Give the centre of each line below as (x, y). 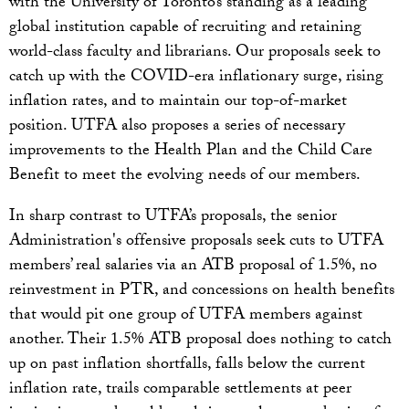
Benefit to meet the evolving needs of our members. (187, 177)
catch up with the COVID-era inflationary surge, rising (196, 79)
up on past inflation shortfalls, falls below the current (187, 366)
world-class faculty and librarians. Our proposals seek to (195, 54)
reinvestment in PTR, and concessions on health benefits (202, 292)
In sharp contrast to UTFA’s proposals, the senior (173, 218)
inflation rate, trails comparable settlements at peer (180, 391)
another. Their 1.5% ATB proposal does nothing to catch (200, 341)
